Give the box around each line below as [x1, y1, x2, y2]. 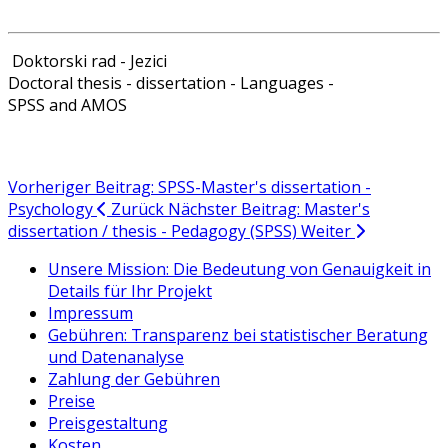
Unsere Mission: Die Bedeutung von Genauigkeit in [48, 257, 431, 280]
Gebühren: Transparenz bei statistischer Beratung [48, 323, 428, 346]
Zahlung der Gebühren [48, 367, 220, 390]
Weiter [301, 219, 351, 242]
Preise [48, 389, 95, 412]
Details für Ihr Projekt [48, 279, 212, 302]
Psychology [8, 197, 97, 220]
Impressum [48, 301, 133, 324]
